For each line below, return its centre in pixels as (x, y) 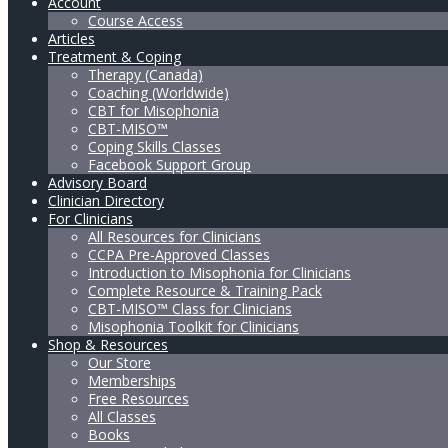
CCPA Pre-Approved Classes (179, 255)
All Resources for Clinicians (174, 237)
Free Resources (138, 399)
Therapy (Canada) (145, 75)
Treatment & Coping (114, 57)
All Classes (122, 417)
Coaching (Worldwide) (158, 93)
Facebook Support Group (169, 165)
